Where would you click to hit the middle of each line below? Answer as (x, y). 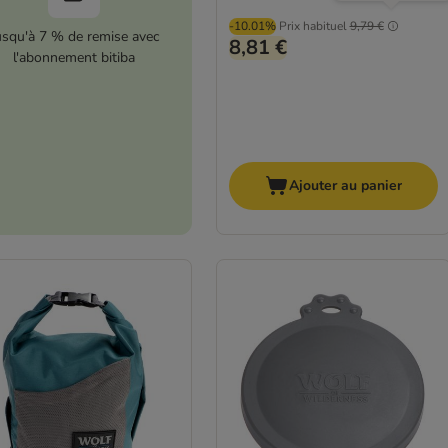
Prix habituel (312, 25)
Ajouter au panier (345, 186)
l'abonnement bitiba (73, 58)
